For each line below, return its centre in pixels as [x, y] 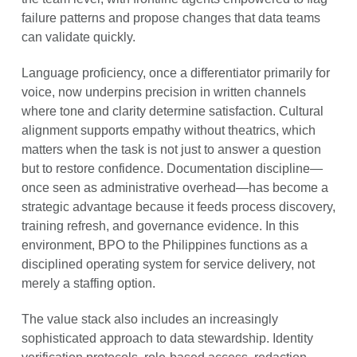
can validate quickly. [78, 37]
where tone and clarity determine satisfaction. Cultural [172, 112]
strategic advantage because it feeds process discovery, [178, 207]
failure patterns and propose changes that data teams [171, 18]
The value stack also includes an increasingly [149, 320]
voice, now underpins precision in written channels [163, 92]
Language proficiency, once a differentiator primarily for [175, 73]
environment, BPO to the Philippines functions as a [164, 245]
